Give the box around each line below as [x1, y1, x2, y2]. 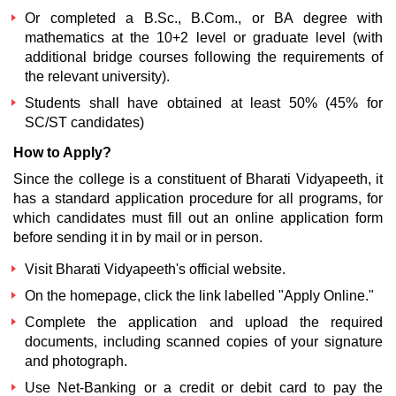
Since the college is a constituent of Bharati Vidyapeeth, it [13, 171, 383, 187]
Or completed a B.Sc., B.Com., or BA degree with [25, 11, 383, 26]
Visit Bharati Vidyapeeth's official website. [25, 262, 286, 277]
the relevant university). [25, 69, 170, 84]
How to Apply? [13, 145, 111, 160]
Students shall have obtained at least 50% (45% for [25, 95, 383, 110]
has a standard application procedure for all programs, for [13, 191, 383, 206]
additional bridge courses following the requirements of [25, 49, 383, 65]
